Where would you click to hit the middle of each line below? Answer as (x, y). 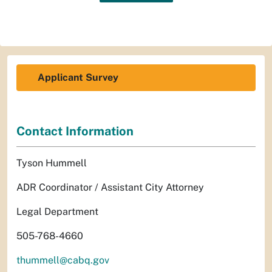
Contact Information (75, 131)
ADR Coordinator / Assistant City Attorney (110, 188)
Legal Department (57, 212)
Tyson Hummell (52, 163)
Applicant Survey (78, 77)
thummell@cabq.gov (63, 260)
